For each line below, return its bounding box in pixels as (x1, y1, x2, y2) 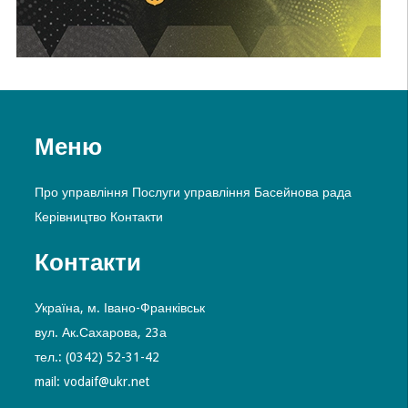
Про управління (34, 185, 128, 200)
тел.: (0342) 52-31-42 (34, 350, 159, 365)
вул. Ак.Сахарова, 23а (34, 325, 167, 341)
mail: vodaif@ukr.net (34, 374, 149, 390)
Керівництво (34, 209, 107, 225)
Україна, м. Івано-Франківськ (34, 301, 205, 316)
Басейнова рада (253, 185, 352, 200)
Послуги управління (131, 185, 250, 200)
